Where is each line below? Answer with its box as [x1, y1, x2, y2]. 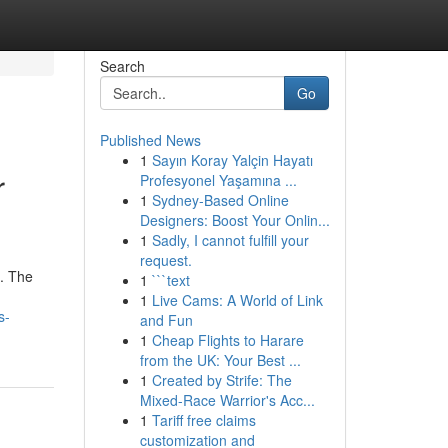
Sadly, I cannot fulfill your [151, 230, 309, 250]
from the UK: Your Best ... [139, 350, 301, 370]
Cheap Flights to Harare [151, 330, 304, 350]
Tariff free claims [151, 410, 256, 430]
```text [151, 270, 190, 290]
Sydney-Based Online [151, 190, 289, 210]
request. [139, 250, 192, 270]
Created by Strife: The [151, 370, 292, 390]
